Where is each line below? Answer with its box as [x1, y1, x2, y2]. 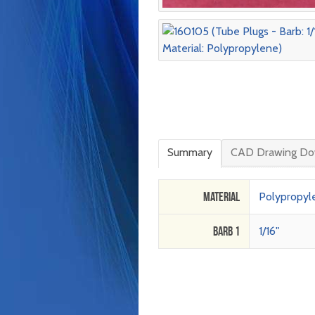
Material [203, 189, 240, 204]
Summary [167, 145, 212, 159]
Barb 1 [213, 224, 240, 238]
